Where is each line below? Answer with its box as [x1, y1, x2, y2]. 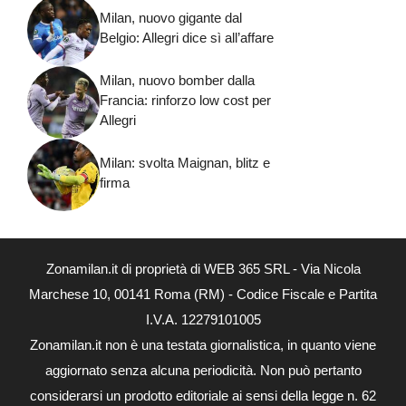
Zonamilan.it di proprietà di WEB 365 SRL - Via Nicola [45, 261, 361, 277]
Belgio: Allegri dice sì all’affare [100, 29, 274, 45]
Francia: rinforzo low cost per [100, 92, 271, 108]
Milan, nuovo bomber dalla [100, 72, 255, 88]
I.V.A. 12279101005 [145, 312, 261, 328]
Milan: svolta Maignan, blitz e [100, 154, 270, 170]
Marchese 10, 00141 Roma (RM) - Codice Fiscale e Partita [29, 286, 377, 303]
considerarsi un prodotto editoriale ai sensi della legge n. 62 [30, 388, 376, 404]
